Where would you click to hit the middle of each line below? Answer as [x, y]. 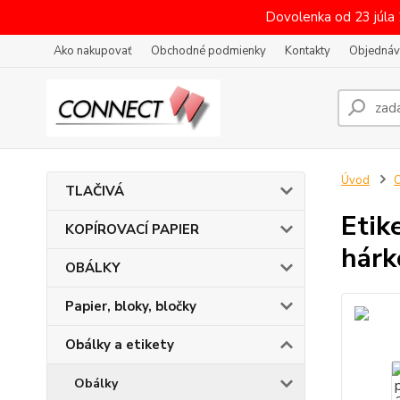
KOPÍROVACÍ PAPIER [132, 229]
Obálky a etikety [120, 345]
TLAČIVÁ [95, 191]
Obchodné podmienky [208, 51]
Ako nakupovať [93, 51]
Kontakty [308, 51]
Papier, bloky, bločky [131, 306]
